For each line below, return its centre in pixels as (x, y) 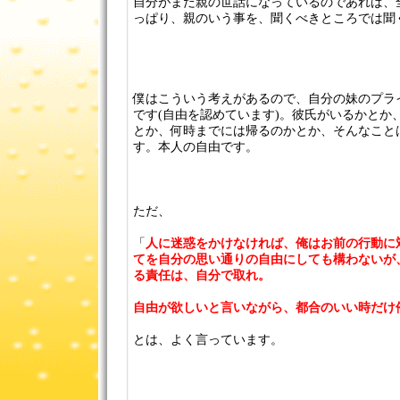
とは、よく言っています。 (208, 340)
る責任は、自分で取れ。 (201, 275)
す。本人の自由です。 (195, 147)
